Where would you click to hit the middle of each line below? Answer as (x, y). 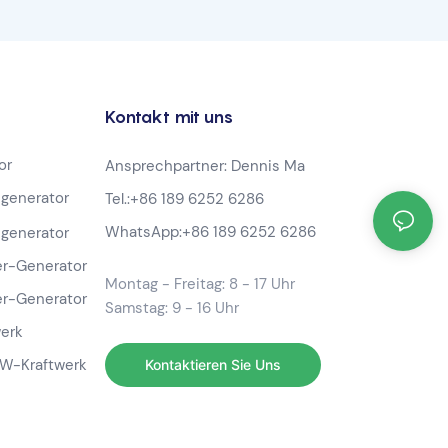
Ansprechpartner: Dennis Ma (204, 165)
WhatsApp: (143, 231)
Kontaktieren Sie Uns (212, 365)
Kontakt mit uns (168, 116)
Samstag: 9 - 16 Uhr (171, 308)
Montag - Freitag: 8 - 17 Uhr (201, 284)
